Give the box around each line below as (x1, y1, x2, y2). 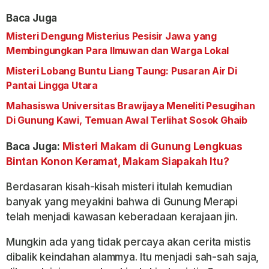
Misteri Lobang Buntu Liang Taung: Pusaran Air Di (6, 64, 237, 77)
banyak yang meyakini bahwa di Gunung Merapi (6, 195, 238, 208)
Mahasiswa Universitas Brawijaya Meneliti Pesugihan (6, 99, 255, 112)
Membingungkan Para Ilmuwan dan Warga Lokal (6, 44, 229, 56)
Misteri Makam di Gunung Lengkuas (62, 140, 243, 153)
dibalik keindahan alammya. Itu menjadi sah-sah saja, (6, 250, 259, 263)
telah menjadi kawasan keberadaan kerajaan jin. (6, 210, 238, 223)
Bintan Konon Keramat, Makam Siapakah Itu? (6, 155, 229, 168)
